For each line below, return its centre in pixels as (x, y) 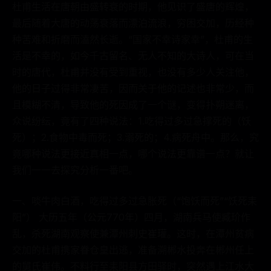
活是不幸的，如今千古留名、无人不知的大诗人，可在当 (133, 56)
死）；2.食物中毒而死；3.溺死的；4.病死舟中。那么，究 (135, 137)
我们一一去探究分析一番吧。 (75, 170)
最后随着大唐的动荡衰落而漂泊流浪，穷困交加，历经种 (133, 23)
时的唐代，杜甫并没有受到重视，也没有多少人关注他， (133, 72)
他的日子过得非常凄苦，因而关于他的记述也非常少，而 (133, 88)
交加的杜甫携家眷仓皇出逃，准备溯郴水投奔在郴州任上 (133, 250)
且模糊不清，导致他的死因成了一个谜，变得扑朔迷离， (133, 105)
